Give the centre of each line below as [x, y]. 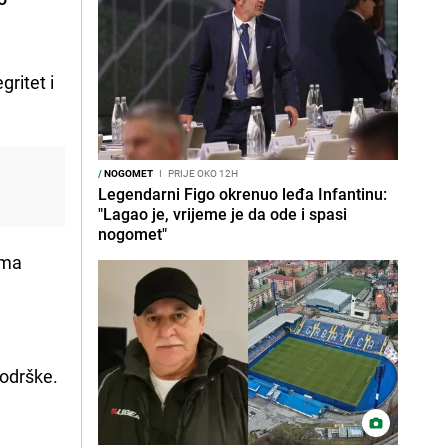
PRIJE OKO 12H [202, 173]
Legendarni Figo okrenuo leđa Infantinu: [242, 194]
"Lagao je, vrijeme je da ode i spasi [222, 214]
